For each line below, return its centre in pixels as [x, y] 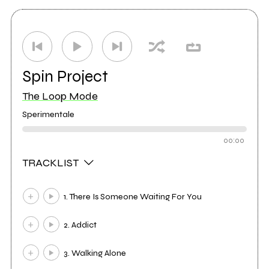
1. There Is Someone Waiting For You [133, 196]
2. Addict [80, 225]
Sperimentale [48, 114]
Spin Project [65, 76]
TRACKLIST [51, 162]
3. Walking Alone [95, 253]
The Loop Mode [60, 96]
